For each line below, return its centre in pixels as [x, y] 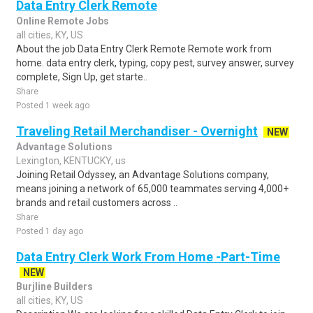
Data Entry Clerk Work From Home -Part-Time [148, 257]
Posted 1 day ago [50, 231]
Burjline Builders [54, 286]
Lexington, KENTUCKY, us [71, 161]
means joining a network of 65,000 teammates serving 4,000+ [152, 189]
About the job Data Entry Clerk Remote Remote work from [144, 49]
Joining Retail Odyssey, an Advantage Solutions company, [143, 175]
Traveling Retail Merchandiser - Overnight [137, 131]
